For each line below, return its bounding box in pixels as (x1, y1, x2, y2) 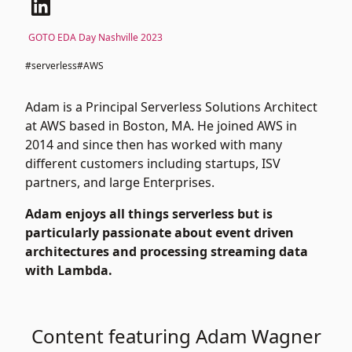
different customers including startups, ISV (25, 155, 280, 172)
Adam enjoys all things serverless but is (25, 205, 273, 222)
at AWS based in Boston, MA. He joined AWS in (25, 117, 297, 134)
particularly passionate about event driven (25, 224, 294, 241)
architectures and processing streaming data (25, 243, 308, 260)
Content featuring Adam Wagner (31, 323, 321, 349)
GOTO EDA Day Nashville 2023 (28, 31, 163, 44)
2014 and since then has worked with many (25, 136, 282, 153)
